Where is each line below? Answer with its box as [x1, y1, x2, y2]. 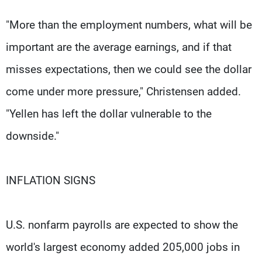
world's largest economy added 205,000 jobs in [6, 240, 240, 254]
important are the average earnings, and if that [6, 40, 232, 54]
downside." [6, 129, 59, 143]
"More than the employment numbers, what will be [6, 18, 252, 32]
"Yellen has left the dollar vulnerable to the [6, 106, 212, 120]
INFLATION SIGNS [6, 173, 95, 187]
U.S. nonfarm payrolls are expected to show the [6, 218, 238, 232]
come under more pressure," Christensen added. [6, 84, 241, 98]
